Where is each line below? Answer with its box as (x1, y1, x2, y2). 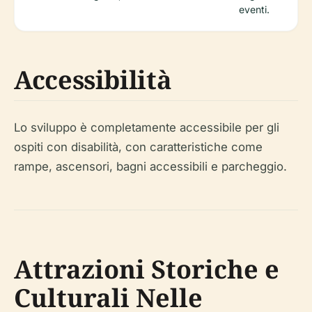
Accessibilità (14, 63, 172, 97)
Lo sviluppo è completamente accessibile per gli (14, 120, 279, 134)
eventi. (238, 3, 270, 15)
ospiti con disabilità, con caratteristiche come (14, 140, 263, 154)
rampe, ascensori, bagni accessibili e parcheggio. (14, 159, 287, 173)
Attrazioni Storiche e (14, 252, 279, 286)
